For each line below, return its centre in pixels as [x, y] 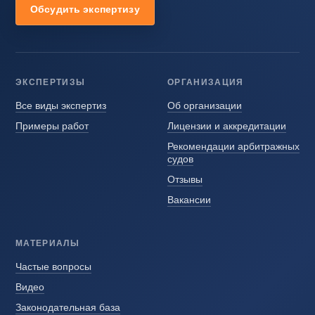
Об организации [205, 105]
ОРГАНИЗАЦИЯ [206, 82]
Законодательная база [68, 307]
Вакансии [189, 199]
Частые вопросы [53, 266]
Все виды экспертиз [61, 105]
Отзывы [185, 179]
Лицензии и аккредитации [227, 126]
